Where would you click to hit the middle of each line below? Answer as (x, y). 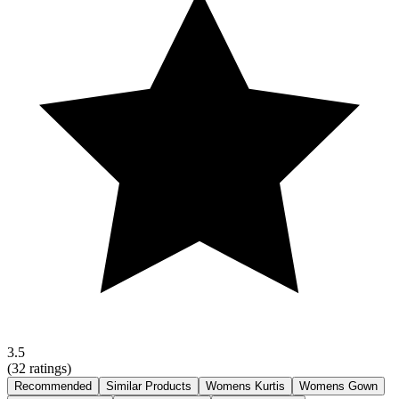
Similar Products (149, 386)
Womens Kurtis (245, 386)
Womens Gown (338, 386)
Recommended (53, 386)
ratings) (49, 368)
